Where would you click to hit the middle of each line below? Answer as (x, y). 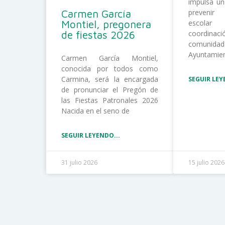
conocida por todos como (110, 68)
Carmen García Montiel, (110, 58)
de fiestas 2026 (98, 34)
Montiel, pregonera (106, 24)
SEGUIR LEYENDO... (91, 135)
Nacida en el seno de (95, 110)
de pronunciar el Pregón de (110, 89)
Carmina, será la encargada (110, 79)
